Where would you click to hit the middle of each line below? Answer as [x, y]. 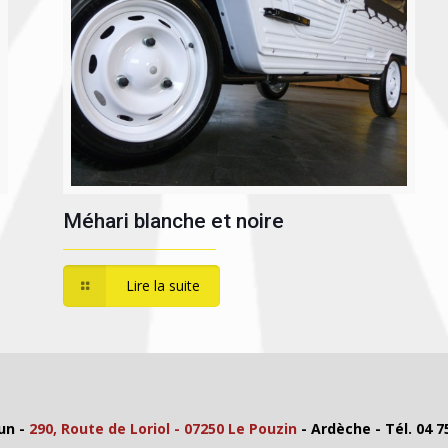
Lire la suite [163, 286]
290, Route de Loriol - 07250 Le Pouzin [163, 429]
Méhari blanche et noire [173, 221]
